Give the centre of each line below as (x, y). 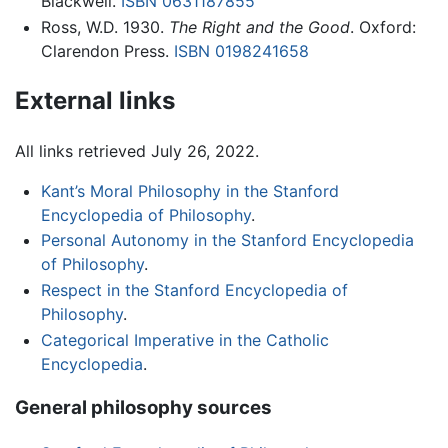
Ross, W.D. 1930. (104, 27)
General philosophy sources (143, 408)
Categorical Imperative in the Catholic (184, 339)
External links (95, 100)
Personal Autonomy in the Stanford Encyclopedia (227, 240)
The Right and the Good (259, 27)
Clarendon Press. (107, 51)
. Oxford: (382, 27)
